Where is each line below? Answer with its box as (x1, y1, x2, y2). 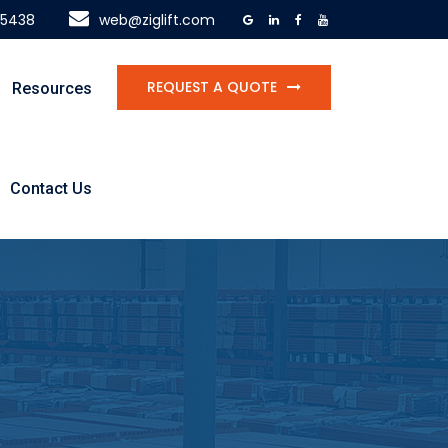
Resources (12, 79, 92, 98)
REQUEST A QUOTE (147, 77, 277, 97)
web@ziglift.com (99, 10, 215, 30)
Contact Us (10, 179, 92, 198)
